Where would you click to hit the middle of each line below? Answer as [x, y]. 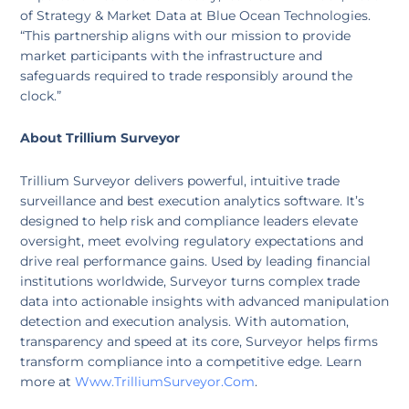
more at [47, 381]
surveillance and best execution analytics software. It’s [192, 200]
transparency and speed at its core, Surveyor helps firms [199, 341]
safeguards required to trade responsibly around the [186, 75]
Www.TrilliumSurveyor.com [164, 381]
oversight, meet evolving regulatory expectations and [191, 241]
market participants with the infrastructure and [171, 55]
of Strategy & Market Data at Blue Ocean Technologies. [195, 15]
